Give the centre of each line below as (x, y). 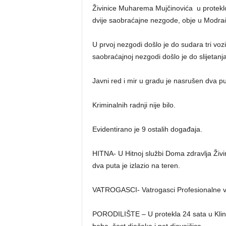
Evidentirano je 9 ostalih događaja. (147, 129)
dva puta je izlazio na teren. (136, 165)
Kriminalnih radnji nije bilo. (134, 105)
